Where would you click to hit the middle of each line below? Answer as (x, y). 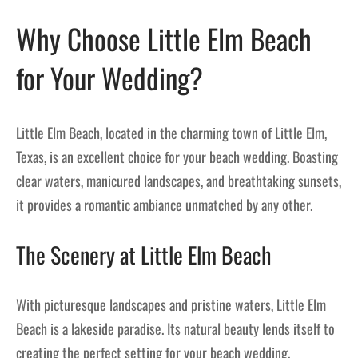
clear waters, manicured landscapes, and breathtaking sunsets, (179, 181)
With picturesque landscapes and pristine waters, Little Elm (171, 305)
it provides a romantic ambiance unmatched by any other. (164, 205)
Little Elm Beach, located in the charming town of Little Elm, (171, 133)
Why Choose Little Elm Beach (164, 39)
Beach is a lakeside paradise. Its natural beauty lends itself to (175, 329)
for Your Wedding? (109, 78)
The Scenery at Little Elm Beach (144, 255)
